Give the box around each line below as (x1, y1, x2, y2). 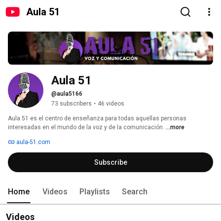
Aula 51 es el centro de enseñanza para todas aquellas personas (8, 115, 186, 122)
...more (166, 124, 184, 131)
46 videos (98, 100, 124, 108)
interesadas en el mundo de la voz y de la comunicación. (8, 124, 166, 131)
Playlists (79, 187, 110, 197)
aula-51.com (15, 139, 50, 146)
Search (122, 187, 147, 197)
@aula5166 (51, 90, 82, 98)
